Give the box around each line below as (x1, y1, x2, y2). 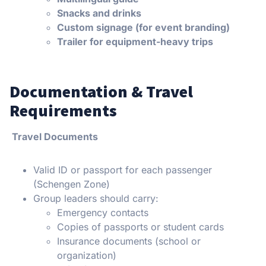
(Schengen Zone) (33, 178, 110, 190)
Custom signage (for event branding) (57, 21, 230, 33)
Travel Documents (9, 130, 98, 142)
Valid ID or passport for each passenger (33, 163, 212, 176)
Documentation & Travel (9, 80, 193, 102)
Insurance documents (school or (57, 235, 201, 247)
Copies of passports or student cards (57, 220, 224, 233)
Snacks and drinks (57, 7, 141, 19)
